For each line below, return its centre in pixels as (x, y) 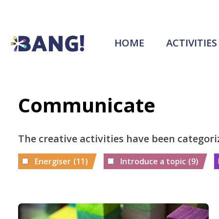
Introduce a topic (153, 161)
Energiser (53, 161)
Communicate (87, 105)
